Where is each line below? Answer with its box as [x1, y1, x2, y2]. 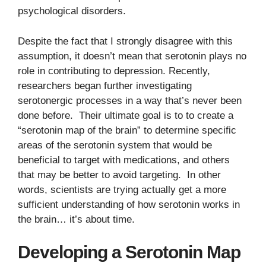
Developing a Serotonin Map [18, 242, 240, 262]
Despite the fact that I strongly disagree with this [18, 35, 233, 47]
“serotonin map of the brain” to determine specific [18, 124, 236, 136]
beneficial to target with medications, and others [18, 154, 230, 166]
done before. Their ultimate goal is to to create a [18, 109, 233, 121]
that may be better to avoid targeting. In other [18, 169, 221, 180]
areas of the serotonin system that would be [18, 139, 212, 151]
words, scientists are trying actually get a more [18, 183, 226, 195]
